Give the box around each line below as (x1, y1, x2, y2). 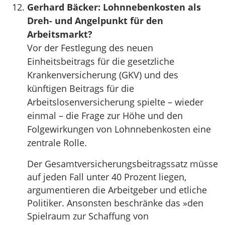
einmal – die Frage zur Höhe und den (27, 109, 183, 122)
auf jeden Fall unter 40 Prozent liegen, (27, 170, 186, 183)
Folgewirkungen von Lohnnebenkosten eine (27, 123, 211, 135)
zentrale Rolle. (27, 136, 87, 149)
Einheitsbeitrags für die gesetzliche (27, 55, 174, 67)
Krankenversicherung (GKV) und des (27, 68, 178, 81)
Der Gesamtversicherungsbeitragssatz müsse (27, 157, 218, 170)
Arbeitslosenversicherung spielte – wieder (27, 95, 203, 108)
